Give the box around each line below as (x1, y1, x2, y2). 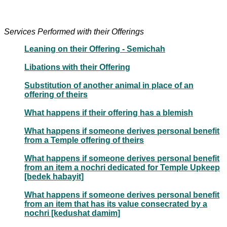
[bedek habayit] (24, 172, 84, 181)
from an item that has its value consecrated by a (24, 199, 207, 208)
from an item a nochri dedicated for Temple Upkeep (24, 163, 220, 172)
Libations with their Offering (24, 62, 130, 71)
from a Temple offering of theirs (24, 135, 144, 144)
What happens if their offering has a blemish (24, 108, 193, 117)
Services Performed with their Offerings (4, 27, 144, 36)
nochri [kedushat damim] (24, 208, 120, 217)
